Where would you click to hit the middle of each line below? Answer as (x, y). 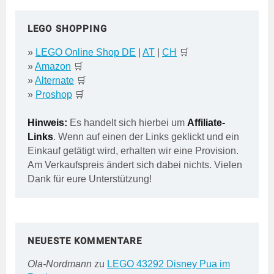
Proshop (54, 94)
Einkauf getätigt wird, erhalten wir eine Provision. (133, 150)
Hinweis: (47, 122)
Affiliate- (206, 122)
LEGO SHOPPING (67, 28)
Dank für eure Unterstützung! (90, 179)
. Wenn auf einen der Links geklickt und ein (146, 136)
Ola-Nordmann (60, 264)
